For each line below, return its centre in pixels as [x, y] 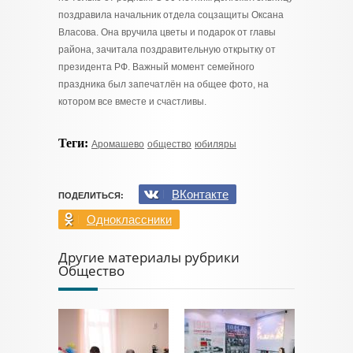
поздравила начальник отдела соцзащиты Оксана [171, 15]
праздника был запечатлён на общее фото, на [163, 84]
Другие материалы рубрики [149, 257]
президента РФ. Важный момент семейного [156, 67]
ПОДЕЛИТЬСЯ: [91, 195]
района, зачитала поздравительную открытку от [167, 50]
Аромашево [118, 144]
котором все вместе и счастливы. [132, 102]
